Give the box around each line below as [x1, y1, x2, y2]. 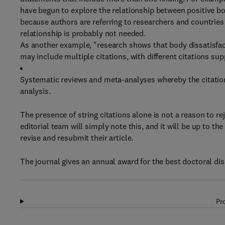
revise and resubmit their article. [20, 133, 134, 143]
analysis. [20, 86, 51, 96]
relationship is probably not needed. [20, 28, 146, 38]
